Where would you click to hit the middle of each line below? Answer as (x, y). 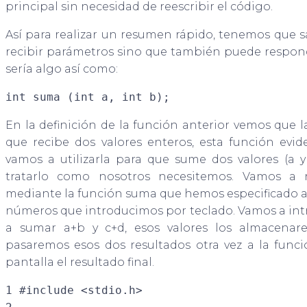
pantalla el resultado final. (80, 262)
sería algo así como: (62, 69)
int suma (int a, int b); (88, 97)
